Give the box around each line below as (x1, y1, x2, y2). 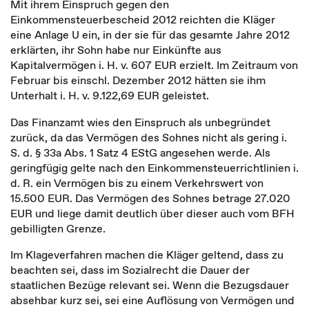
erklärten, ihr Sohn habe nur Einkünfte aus (10, 42, 221, 57)
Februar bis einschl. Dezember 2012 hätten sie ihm (10, 72, 266, 88)
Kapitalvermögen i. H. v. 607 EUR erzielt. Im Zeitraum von (10, 57, 298, 72)
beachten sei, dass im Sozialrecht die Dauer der (10, 262, 250, 277)
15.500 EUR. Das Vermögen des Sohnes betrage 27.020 (10, 190, 290, 206)
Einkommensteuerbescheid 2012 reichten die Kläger (10, 12, 275, 27)
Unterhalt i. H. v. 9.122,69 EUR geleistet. (10, 88, 209, 103)
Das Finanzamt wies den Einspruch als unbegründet (10, 114, 270, 130)
